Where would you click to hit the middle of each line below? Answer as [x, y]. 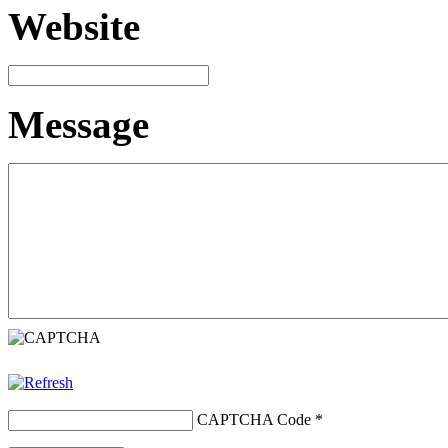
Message [78, 124]
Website [74, 26]
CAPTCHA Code [254, 419]
